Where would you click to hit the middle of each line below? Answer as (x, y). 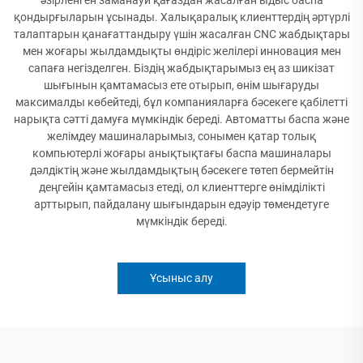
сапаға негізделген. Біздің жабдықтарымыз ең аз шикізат (181, 68)
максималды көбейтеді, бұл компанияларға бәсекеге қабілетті (181, 102)
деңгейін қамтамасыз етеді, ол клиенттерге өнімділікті (181, 187)
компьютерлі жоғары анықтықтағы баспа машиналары (181, 153)
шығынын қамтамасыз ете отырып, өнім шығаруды (181, 85)
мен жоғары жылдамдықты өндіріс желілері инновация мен (181, 51)
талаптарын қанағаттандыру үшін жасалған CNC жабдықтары (181, 34)
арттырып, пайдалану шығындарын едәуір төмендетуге (181, 204)
